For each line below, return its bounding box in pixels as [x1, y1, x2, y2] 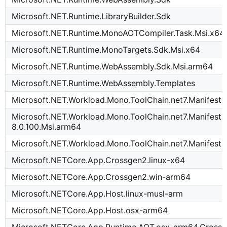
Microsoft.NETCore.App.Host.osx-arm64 [12, 205, 168, 216]
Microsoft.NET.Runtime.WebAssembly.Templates [12, 78, 196, 89]
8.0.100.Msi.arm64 [12, 122, 82, 132]
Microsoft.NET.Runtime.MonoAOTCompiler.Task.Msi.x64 [12, 28, 225, 39]
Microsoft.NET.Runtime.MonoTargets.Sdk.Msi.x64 [12, 45, 201, 55]
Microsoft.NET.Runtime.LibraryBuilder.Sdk [12, 11, 171, 22]
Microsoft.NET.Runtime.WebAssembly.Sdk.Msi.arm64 [12, 61, 213, 72]
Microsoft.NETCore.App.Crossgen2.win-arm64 [12, 172, 191, 182]
